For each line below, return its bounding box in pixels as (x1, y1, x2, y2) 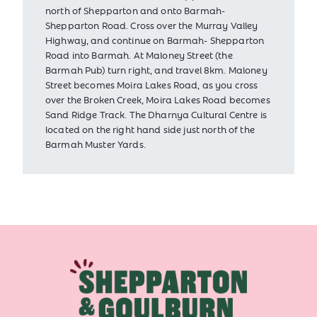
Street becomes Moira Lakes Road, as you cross (45, 78, 258, 92)
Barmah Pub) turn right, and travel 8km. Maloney (45, 63, 267, 77)
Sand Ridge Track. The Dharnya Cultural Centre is (45, 108, 267, 122)
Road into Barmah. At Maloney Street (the (45, 48, 233, 62)
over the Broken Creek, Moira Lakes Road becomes (45, 93, 270, 107)
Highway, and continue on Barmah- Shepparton (45, 33, 265, 47)
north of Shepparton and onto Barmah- (45, 4, 226, 18)
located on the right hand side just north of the (45, 122, 255, 137)
